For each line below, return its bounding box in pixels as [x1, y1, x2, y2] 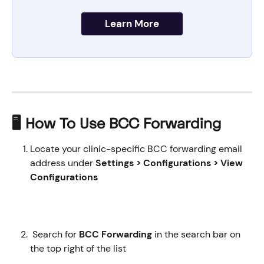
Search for [32, 228, 77, 241]
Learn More [105, 17, 159, 31]
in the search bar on [154, 228, 243, 241]
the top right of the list [30, 242, 128, 255]
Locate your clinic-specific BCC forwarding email [30, 143, 245, 156]
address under [30, 157, 95, 170]
